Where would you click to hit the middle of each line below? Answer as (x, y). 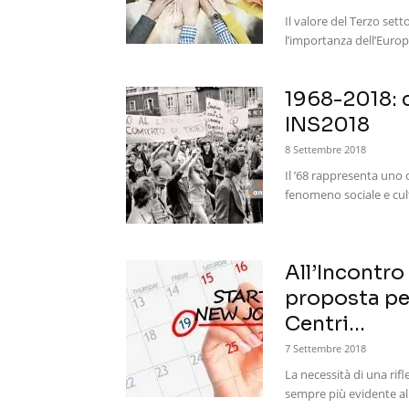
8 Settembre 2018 (325, 150)
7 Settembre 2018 (325, 349)
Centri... (325, 324)
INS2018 (327, 125)
